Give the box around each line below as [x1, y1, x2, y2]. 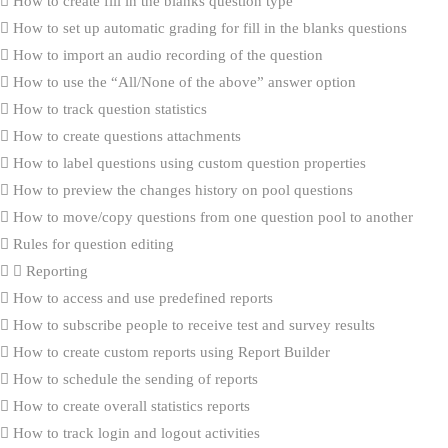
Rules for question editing [9, 235, 174, 252]
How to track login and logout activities [9, 424, 260, 441]
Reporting [22, 262, 88, 279]
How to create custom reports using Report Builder [9, 343, 330, 360]
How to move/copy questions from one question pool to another [9, 208, 413, 225]
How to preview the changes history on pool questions [9, 181, 353, 198]
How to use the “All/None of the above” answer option [9, 73, 356, 90]
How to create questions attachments [9, 127, 241, 144]
